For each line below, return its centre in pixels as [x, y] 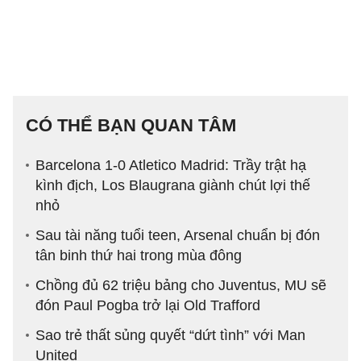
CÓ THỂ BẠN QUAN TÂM [131, 126]
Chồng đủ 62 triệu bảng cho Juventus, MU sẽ [181, 286]
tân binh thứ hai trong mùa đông [139, 256]
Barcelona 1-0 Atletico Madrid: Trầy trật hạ [171, 166]
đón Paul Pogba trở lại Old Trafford [148, 306]
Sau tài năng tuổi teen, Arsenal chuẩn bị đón [178, 236]
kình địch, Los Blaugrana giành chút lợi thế [173, 186]
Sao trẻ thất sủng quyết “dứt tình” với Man [170, 336]
